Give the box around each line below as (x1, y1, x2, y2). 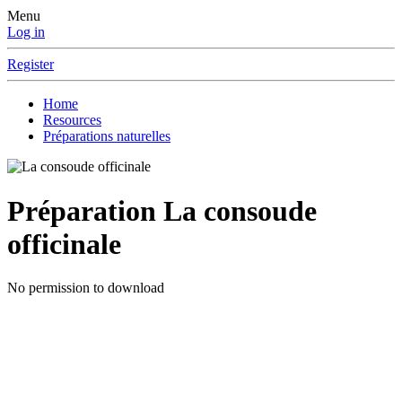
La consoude (163, 194, 317, 227)
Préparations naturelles (43, 128, 170, 144)
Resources (43, 112, 101, 128)
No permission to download (7, 280, 164, 296)
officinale (7, 227, 121, 260)
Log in (7, 24, 45, 40)
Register (7, 57, 54, 73)
